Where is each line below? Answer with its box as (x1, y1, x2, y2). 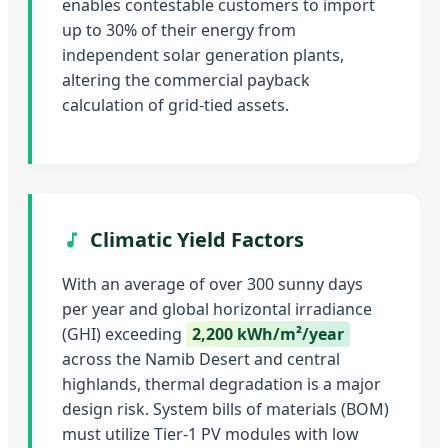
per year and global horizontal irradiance (62, 298, 372, 321)
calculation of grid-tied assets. (62, 94, 289, 117)
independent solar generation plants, (62, 44, 344, 67)
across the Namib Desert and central (62, 348, 340, 371)
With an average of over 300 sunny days (62, 273, 363, 296)
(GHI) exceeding (62, 323, 186, 346)
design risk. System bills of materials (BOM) (62, 398, 389, 421)
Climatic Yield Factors (90, 226, 304, 254)
